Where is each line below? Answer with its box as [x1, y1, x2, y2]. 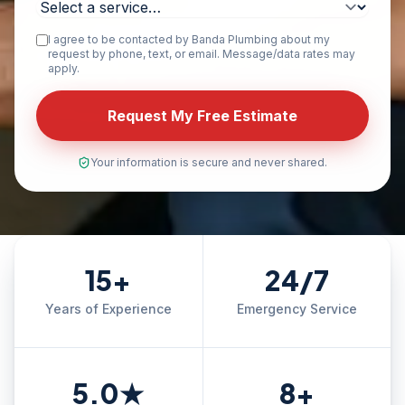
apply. [48, 61, 80, 75]
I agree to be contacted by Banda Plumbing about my [48, 33, 330, 46]
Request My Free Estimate [108, 107, 297, 125]
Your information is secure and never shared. [90, 155, 327, 169]
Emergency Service [236, 301, 357, 316]
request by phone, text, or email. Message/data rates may [48, 47, 355, 61]
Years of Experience [44, 301, 172, 316]
